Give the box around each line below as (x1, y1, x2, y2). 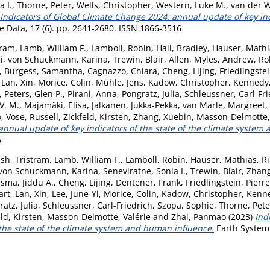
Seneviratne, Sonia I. (103, 165, 186, 177)
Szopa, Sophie (157, 199, 214, 211)
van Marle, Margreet (183, 99, 265, 111)
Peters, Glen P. (4, 87, 63, 99)
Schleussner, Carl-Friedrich (43, 199, 152, 211)
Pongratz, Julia (122, 87, 180, 99)
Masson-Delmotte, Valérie (47, 210, 151, 222)
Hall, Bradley (156, 42, 207, 54)
